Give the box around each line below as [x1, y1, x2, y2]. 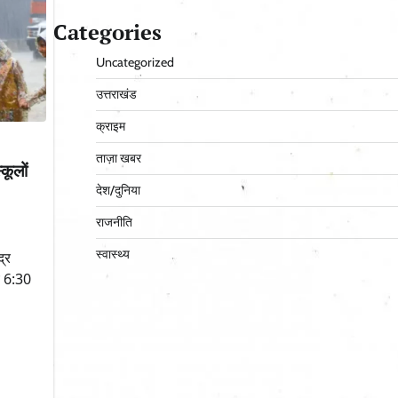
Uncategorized [95, 54, 174, 71]
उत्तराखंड [95, 86, 137, 103]
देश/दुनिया [95, 182, 140, 199]
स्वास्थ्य [95, 246, 130, 263]
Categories [52, 18, 162, 47]
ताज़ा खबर [95, 150, 141, 167]
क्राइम [95, 118, 125, 135]
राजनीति [95, 214, 132, 231]
